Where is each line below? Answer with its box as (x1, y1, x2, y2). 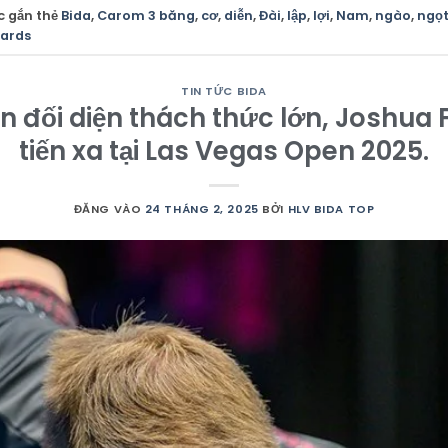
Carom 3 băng (97, 7, 195, 25)
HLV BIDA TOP (287, 201, 375, 218)
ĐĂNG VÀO (73, 201, 145, 218)
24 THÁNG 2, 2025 (144, 201, 259, 218)
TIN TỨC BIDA (181, 82, 267, 99)
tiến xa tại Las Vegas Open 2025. (19, 133, 429, 170)
